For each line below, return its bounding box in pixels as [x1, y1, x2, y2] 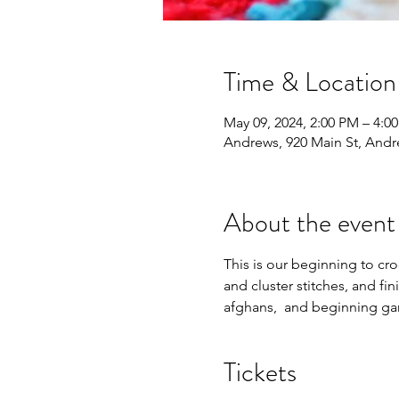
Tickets [223, 354, 297, 391]
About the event [223, 204, 395, 241]
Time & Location [223, 63, 396, 101]
